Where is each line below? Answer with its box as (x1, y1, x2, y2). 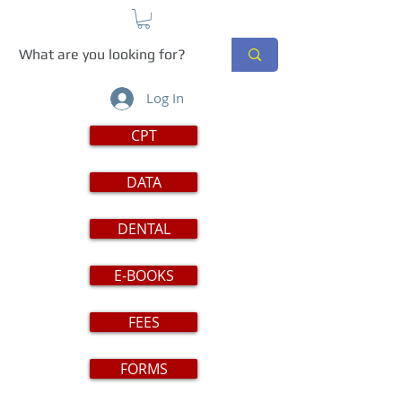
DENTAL (117, 218, 170, 239)
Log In (146, 89, 185, 108)
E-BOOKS (113, 265, 174, 285)
